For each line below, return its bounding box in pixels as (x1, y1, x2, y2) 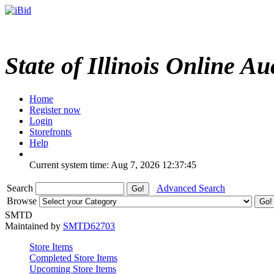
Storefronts (29, 126, 72, 137)
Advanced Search (157, 182, 225, 193)
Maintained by (5, 220, 63, 231)
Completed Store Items (29, 252, 117, 263)
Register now (29, 104, 81, 115)
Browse (7, 195, 39, 206)
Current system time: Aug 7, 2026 (29, 159, 160, 170)
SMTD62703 (63, 220, 115, 231)
